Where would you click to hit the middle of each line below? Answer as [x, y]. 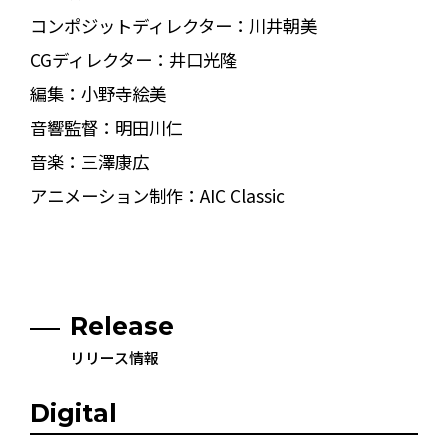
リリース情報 [114, 358]
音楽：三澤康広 [89, 161]
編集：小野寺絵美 [97, 93]
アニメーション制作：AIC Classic [157, 195]
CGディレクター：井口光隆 [133, 59]
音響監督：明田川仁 [106, 127]
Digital [73, 413]
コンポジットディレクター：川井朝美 [173, 25]
